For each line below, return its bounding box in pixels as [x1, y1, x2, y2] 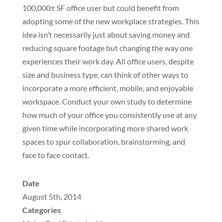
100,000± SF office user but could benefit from [22, 3, 179, 12]
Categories [22, 205, 61, 215]
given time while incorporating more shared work [22, 123, 188, 133]
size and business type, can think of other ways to [22, 70, 188, 79]
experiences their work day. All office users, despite [22, 56, 194, 66]
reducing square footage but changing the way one [22, 43, 193, 53]
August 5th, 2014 [22, 192, 81, 201]
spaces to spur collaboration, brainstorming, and [22, 137, 185, 146]
